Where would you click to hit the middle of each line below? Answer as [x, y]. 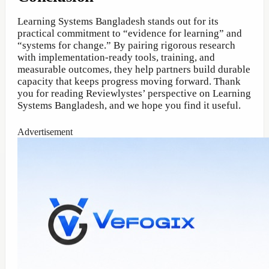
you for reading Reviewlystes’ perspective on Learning [134, 94]
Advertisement [45, 132]
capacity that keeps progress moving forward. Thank [129, 82]
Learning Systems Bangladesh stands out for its [118, 22]
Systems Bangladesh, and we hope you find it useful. [129, 106]
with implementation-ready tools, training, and [116, 58]
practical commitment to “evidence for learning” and [130, 34]
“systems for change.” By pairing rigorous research [126, 46]
